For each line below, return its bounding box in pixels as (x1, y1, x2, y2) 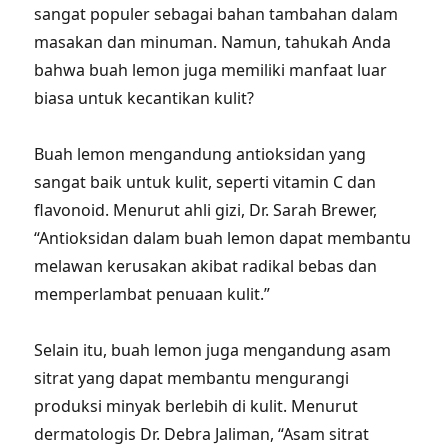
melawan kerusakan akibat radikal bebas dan (34, 255, 378, 277)
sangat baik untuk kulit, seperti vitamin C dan (34, 171, 377, 193)
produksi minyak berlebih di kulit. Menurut (34, 395, 359, 417)
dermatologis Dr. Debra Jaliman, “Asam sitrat (34, 423, 370, 445)
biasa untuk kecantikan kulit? (34, 87, 255, 109)
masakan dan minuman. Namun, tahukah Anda (34, 31, 392, 53)
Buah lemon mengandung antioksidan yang (34, 143, 367, 165)
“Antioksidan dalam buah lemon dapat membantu (34, 227, 412, 249)
